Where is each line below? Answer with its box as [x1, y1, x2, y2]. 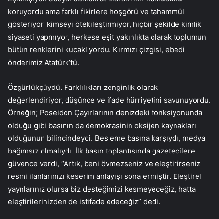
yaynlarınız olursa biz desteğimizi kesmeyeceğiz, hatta [8, 184, 196, 194]
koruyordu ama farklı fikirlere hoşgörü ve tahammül [8, 7, 184, 17]
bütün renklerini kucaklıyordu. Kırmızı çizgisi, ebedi [8, 45, 185, 55]
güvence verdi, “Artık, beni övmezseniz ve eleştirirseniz [8, 159, 200, 169]
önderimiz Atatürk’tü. [8, 58, 79, 67]
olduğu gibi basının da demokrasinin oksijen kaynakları [8, 121, 196, 131]
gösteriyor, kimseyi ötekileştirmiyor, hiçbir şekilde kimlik [8, 20, 201, 29]
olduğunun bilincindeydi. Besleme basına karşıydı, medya [8, 133, 205, 143]
